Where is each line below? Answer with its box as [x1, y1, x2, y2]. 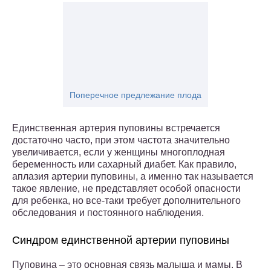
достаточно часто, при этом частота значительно [12, 135, 230, 146]
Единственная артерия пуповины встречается [12, 123, 220, 134]
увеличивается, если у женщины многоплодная [12, 147, 225, 158]
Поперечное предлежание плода [70, 90, 201, 100]
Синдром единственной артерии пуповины [12, 234, 229, 247]
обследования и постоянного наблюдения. [12, 207, 204, 218]
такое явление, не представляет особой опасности [12, 183, 241, 194]
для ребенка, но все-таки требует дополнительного [12, 195, 241, 206]
